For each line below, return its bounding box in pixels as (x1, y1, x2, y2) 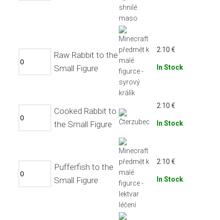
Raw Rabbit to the (54, 50, 118, 60)
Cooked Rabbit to (54, 106, 116, 116)
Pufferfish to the (54, 162, 113, 172)
